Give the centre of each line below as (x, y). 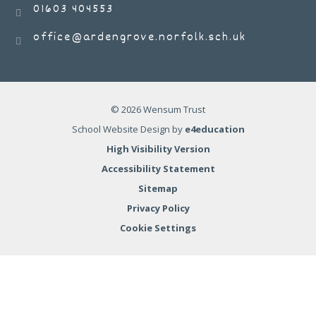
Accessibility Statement (158, 169)
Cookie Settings (158, 228)
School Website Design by (128, 129)
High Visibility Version (158, 149)
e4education (214, 129)
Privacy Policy (158, 208)
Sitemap (158, 189)
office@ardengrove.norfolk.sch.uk (140, 38)
